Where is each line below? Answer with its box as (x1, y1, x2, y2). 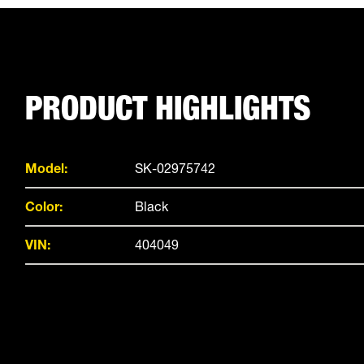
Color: (25, 198, 63, 214)
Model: (25, 160, 67, 176)
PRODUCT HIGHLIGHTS (25, 88, 310, 128)
